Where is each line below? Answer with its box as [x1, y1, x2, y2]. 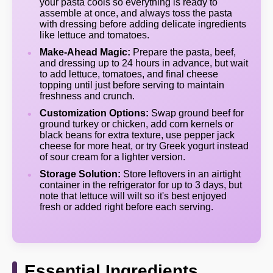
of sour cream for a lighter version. [40, 152, 185, 162]
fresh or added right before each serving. [40, 202, 213, 212]
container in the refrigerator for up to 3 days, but [40, 180, 242, 190]
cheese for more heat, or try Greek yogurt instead [40, 141, 249, 151]
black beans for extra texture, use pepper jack [40, 130, 235, 140]
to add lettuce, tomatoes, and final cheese [40, 69, 218, 79]
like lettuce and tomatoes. [40, 30, 149, 40]
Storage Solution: [40, 169, 121, 179]
